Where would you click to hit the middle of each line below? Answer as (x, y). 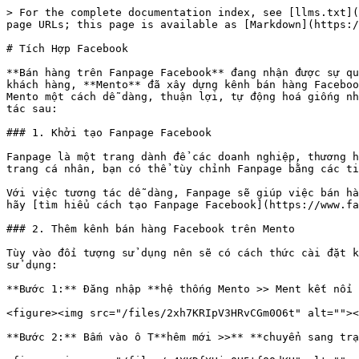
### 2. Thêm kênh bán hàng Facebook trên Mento (151, 229)
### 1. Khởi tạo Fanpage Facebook (109, 133)
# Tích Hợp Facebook (67, 48)
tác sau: (32, 109)
